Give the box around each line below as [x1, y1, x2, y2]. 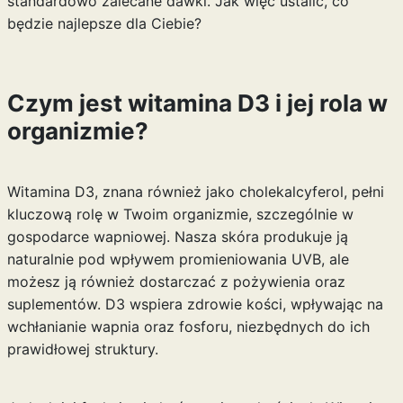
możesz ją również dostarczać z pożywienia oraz [6, 273, 345, 291]
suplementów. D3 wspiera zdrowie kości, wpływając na [6, 295, 383, 313]
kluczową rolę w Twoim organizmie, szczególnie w [6, 205, 354, 223]
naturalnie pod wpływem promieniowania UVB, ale [6, 250, 349, 268]
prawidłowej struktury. [6, 340, 158, 358]
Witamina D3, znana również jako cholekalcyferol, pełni [6, 183, 384, 201]
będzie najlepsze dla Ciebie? [6, 14, 201, 32]
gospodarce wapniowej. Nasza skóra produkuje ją [6, 228, 348, 246]
